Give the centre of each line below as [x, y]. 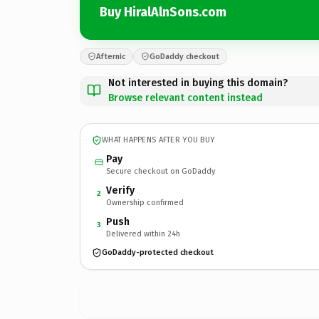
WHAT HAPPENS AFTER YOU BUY [158, 140]
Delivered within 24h [143, 234]
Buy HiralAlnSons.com [163, 12]
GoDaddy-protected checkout [158, 252]
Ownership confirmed [145, 202]
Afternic [111, 56]
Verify [120, 190]
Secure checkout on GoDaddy [161, 171]
